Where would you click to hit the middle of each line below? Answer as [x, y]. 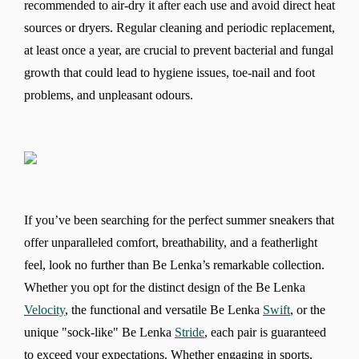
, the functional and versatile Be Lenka [164, 309]
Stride [190, 332]
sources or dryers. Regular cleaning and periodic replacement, [179, 27]
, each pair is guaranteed [265, 332]
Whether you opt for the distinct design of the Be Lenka [165, 287]
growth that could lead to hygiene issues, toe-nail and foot [169, 72]
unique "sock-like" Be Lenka [99, 332]
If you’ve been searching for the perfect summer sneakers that [179, 220]
